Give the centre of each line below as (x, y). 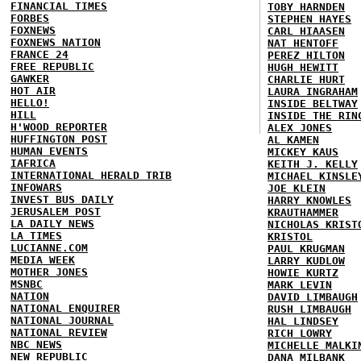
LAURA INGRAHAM (313, 91)
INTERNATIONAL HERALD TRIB (91, 175)
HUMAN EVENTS (49, 151)
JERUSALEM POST (56, 212)
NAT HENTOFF (303, 43)
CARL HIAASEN (306, 31)
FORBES (30, 18)
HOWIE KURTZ (303, 273)
